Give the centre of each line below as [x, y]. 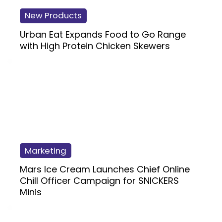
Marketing [46, 150]
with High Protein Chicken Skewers [95, 46]
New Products [53, 16]
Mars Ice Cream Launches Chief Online [105, 169]
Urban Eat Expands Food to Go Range [103, 35]
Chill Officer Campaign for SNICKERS [99, 181]
